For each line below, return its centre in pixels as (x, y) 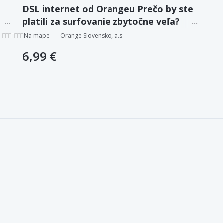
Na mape (37, 35)
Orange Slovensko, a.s (91, 35)
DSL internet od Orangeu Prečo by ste (108, 9)
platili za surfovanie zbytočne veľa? (101, 21)
